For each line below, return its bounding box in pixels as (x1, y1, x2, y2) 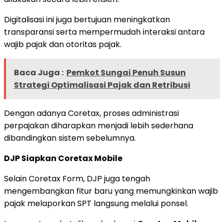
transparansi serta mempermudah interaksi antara (4, 26, 205, 38)
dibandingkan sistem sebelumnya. (4, 132, 136, 144)
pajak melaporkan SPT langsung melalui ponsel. (4, 197, 188, 209)
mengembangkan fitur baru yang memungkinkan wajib (4, 185, 218, 197)
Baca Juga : (14, 66, 63, 78)
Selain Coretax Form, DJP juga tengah (4, 172, 150, 184)
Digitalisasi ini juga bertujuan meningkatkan (4, 13, 170, 25)
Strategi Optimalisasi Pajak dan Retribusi (14, 79, 190, 91)
